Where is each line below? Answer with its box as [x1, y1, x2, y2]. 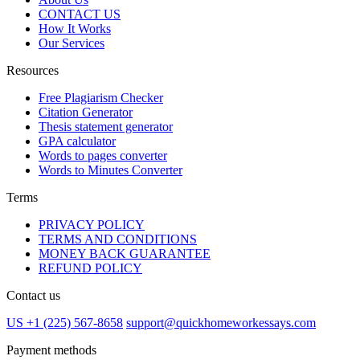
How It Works [39, 21, 111, 35]
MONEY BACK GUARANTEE [39, 246, 211, 260]
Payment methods [6, 342, 96, 357]
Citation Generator [39, 104, 133, 119]
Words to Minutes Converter [39, 162, 182, 177]
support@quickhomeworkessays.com [126, 315, 316, 329]
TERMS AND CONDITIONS [39, 231, 197, 246]
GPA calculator [39, 133, 116, 148]
